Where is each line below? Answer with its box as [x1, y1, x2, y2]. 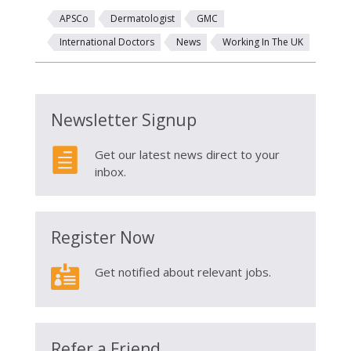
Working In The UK [222, 34, 303, 49]
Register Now [50, 226, 154, 248]
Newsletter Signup [50, 108, 197, 131]
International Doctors [59, 34, 154, 49]
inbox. [94, 163, 126, 179]
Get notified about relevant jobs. [94, 263, 271, 280]
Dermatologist [110, 11, 175, 25]
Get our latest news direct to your [94, 146, 280, 162]
